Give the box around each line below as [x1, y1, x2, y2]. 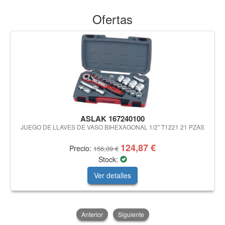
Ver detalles [94, 170, 131, 180]
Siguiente [118, 209, 144, 218]
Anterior [81, 209, 103, 218]
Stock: [98, 154, 120, 164]
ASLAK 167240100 [80, 113, 145, 124]
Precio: [69, 143, 93, 153]
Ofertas [92, 10, 133, 28]
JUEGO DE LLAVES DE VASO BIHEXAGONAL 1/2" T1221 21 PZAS [21, 122, 204, 131]
